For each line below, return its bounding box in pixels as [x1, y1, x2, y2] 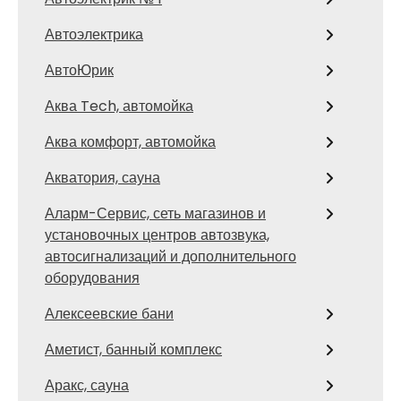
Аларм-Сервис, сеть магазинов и [45, 203, 266, 225]
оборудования [45, 268, 140, 289]
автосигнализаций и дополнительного [45, 246, 296, 268]
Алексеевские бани [45, 303, 174, 325]
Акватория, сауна [45, 167, 160, 189]
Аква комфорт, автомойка [45, 132, 216, 153]
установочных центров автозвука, [45, 225, 269, 246]
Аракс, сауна [45, 375, 129, 397]
